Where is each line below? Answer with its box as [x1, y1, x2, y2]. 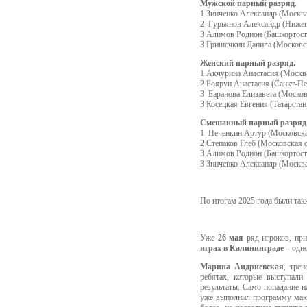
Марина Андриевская [200, 261, 284, 271]
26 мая [217, 232, 243, 243]
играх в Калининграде [200, 243, 284, 253]
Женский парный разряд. [200, 58, 295, 68]
